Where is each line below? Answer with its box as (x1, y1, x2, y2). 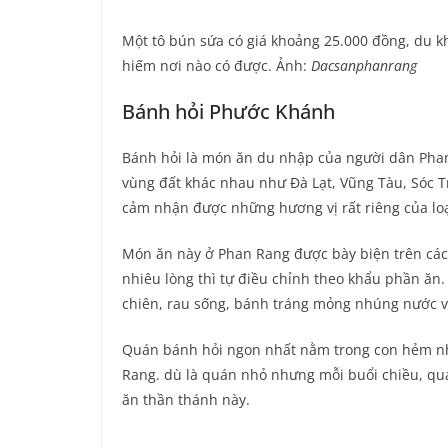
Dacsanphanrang (311, 56, 417, 76)
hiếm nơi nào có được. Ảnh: (122, 56, 311, 76)
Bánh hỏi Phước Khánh (122, 98, 335, 126)
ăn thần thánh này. (122, 390, 250, 410)
